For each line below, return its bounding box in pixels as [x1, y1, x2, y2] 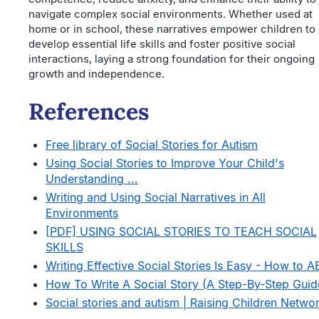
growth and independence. [28, 67, 164, 81]
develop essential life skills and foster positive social [28, 37, 296, 51]
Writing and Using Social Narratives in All [46, 190, 266, 205]
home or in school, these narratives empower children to [28, 22, 315, 36]
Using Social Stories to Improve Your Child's [46, 156, 284, 171]
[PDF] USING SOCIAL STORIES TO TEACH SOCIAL [46, 224, 317, 239]
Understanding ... [46, 172, 138, 187]
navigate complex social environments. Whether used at [28, 7, 313, 21]
